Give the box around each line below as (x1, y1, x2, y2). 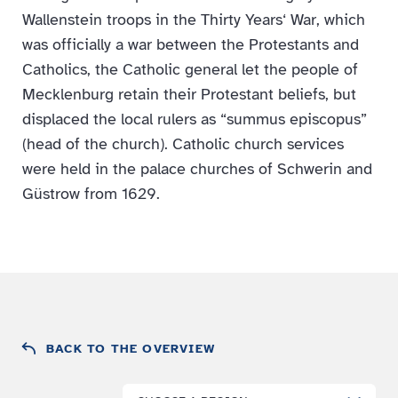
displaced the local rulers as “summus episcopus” (22, 109, 367, 130)
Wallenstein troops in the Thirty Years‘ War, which (22, 10, 365, 30)
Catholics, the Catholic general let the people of (22, 60, 358, 80)
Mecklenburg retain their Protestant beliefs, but (22, 84, 356, 105)
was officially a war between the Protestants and (22, 35, 359, 55)
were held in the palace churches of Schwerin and (22, 159, 372, 179)
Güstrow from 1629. (22, 184, 160, 204)
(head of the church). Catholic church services (22, 134, 344, 155)
